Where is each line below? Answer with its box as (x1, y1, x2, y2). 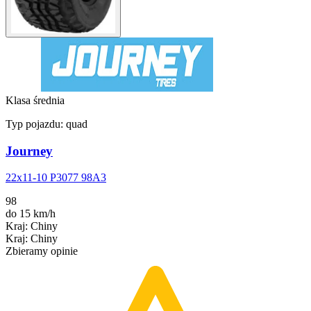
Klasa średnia (6, 94, 65, 106)
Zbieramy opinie (6, 245, 78, 258)
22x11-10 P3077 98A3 (6, 171, 106, 184)
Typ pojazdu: (6, 117, 66, 130)
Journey (6, 143, 53, 158)
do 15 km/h (6, 208, 56, 220)
